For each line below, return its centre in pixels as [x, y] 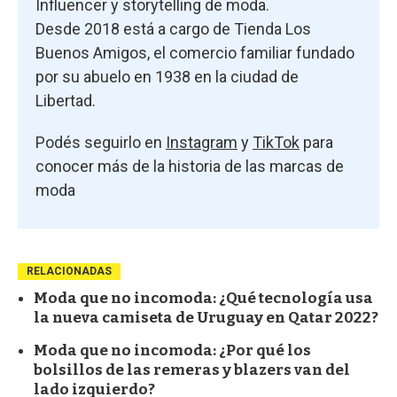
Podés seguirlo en [101, 142]
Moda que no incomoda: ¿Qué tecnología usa [203, 298]
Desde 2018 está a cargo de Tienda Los [173, 28]
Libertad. [66, 100]
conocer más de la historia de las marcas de [190, 166]
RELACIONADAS [69, 271]
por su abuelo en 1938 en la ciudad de [167, 76]
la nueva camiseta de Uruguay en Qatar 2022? [206, 317]
